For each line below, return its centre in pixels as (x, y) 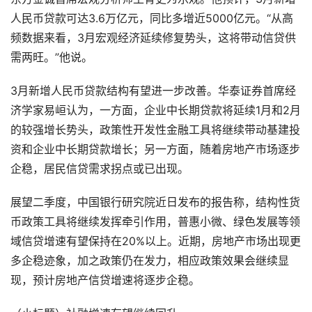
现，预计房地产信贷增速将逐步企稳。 (105, 280)
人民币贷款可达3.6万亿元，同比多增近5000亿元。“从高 (152, 18)
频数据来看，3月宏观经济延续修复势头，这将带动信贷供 (153, 38)
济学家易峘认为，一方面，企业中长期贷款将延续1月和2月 (156, 110)
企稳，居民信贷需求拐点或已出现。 (100, 169)
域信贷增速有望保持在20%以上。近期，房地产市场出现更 (156, 241)
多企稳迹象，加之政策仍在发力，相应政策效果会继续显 (150, 261)
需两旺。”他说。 (52, 57)
